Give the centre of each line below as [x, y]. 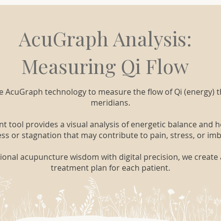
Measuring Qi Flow [105, 66]
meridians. [110, 103]
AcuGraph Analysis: [105, 38]
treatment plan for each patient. [110, 168]
